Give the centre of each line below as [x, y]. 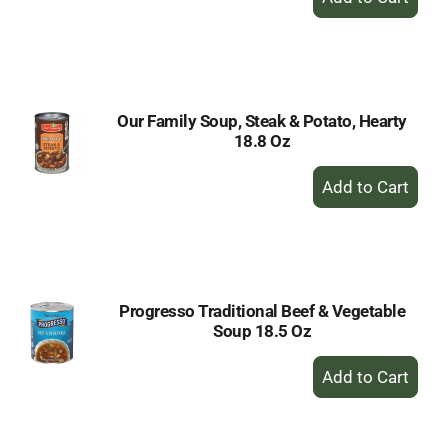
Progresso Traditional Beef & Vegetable [262, 311]
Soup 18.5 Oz [262, 331]
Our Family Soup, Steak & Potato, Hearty [262, 121]
